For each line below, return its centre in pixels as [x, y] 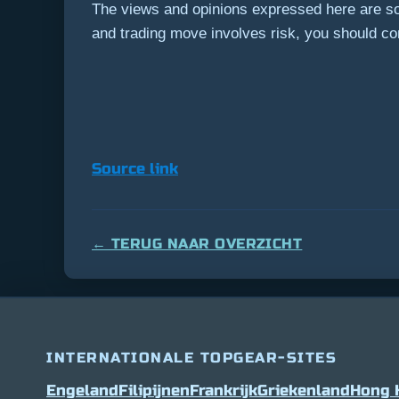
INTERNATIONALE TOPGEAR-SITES [191, 358]
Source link [135, 169]
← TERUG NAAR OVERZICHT [197, 244]
